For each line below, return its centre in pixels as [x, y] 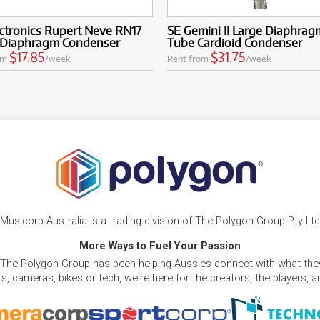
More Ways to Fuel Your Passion [160, 245]
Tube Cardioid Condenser [235, 42]
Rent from [189, 58]
